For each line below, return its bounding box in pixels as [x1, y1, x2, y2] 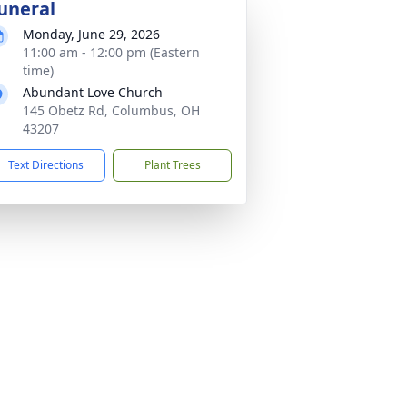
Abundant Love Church [23, 84, 163, 101]
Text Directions [8, 157, 84, 173]
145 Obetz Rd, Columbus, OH [23, 102, 200, 119]
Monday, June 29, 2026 [23, 25, 160, 43]
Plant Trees [144, 157, 201, 173]
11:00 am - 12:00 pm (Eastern [23, 44, 200, 61]
